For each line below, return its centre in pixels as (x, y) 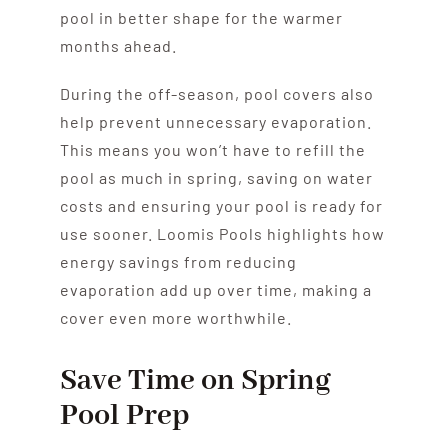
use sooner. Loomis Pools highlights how (222, 233)
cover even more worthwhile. (175, 317)
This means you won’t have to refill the (212, 149)
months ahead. (118, 45)
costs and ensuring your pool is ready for (221, 205)
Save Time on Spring (195, 380)
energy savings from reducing (178, 261)
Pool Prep (124, 415)
